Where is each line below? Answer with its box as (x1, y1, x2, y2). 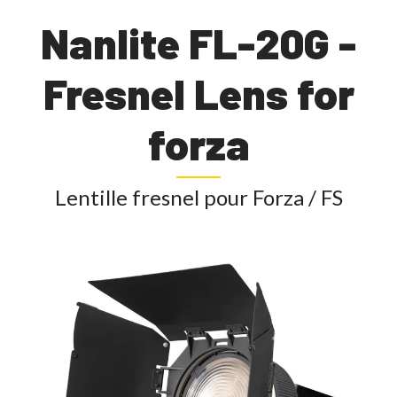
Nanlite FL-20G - (41, 17, 356, 69)
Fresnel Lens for (43, 67, 354, 120)
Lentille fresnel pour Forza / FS (54, 184, 343, 210)
